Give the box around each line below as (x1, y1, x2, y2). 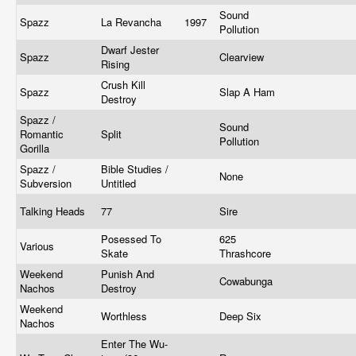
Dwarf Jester (101, 42, 159, 57)
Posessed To (101, 231, 161, 246)
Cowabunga (219, 273, 276, 288)
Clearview (219, 49, 267, 64)
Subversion (20, 176, 75, 191)
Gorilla (20, 141, 52, 156)
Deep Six (219, 308, 265, 323)
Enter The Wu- (101, 336, 168, 351)
